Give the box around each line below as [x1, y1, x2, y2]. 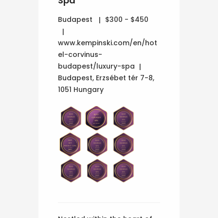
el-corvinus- [58, 50, 102, 60]
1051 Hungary [58, 85, 104, 95]
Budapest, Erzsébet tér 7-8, [58, 73, 154, 83]
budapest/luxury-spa [58, 61, 135, 72]
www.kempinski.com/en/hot [58, 38, 157, 48]
